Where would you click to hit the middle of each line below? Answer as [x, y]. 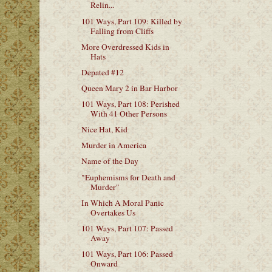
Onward [104, 263]
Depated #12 [102, 72]
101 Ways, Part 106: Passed [127, 253]
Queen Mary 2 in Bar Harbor [129, 88]
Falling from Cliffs [122, 31]
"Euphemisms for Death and [128, 177]
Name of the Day [110, 161]
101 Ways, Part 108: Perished [130, 104]
